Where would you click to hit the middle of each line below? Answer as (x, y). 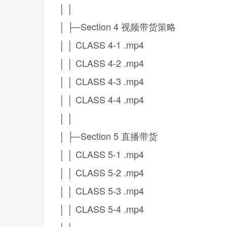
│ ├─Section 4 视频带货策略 (118, 26)
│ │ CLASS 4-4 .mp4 (102, 99)
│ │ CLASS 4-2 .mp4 (102, 63)
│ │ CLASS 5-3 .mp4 (102, 191)
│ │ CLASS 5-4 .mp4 (102, 209)
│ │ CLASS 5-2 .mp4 (102, 172)
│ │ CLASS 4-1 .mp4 (102, 45)
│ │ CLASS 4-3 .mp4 (102, 81)
